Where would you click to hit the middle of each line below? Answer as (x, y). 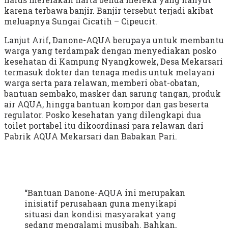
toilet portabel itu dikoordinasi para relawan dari (104, 125)
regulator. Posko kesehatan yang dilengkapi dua (103, 115)
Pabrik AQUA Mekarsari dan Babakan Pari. (91, 136)
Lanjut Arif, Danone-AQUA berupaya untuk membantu (114, 40)
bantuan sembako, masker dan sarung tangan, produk (112, 93)
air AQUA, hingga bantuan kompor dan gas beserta (106, 104)
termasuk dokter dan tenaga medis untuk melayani (109, 72)
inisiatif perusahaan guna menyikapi (101, 203)
